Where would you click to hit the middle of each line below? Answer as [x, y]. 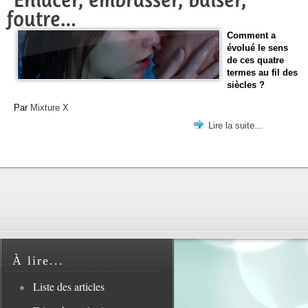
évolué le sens [257, 48]
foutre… [42, 19]
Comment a [251, 36]
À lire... [38, 261]
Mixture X [49, 107]
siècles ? [246, 85]
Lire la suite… [236, 126]
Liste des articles [68, 287]
